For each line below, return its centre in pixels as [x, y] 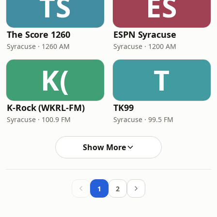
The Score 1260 [39, 34]
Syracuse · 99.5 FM [143, 119]
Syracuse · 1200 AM [145, 46]
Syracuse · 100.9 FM [39, 119]
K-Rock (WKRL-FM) [46, 108]
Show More [104, 147]
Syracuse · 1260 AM [38, 46]
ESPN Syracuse [145, 34]
